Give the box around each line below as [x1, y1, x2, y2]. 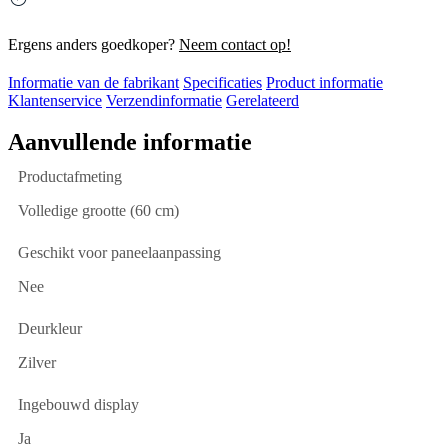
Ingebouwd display [18, 396, 139, 414]
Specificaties [183, 74, 262, 92]
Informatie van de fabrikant [8, 74, 179, 92]
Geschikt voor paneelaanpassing [18, 244, 221, 262]
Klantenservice [8, 92, 102, 110]
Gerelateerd [226, 92, 299, 110]
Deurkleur [18, 320, 82, 338]
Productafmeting [18, 168, 122, 186]
